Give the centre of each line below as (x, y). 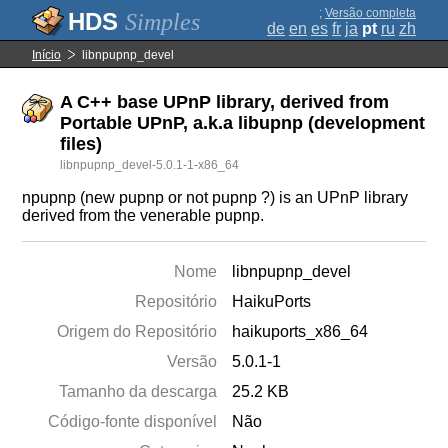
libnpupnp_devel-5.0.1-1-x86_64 (150, 165)
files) (81, 144)
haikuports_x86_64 (300, 331)
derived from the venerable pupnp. (143, 215)
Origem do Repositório (137, 331)
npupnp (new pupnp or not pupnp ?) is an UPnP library (215, 197)
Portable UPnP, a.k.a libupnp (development (243, 123)
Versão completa (370, 13)
